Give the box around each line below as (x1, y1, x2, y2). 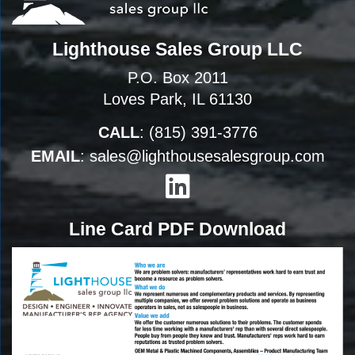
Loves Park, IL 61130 (103, 90, 252, 108)
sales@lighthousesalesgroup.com (89, 147, 325, 165)
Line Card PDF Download (69, 218, 286, 239)
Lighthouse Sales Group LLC (52, 38, 303, 59)
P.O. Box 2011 (127, 68, 228, 86)
